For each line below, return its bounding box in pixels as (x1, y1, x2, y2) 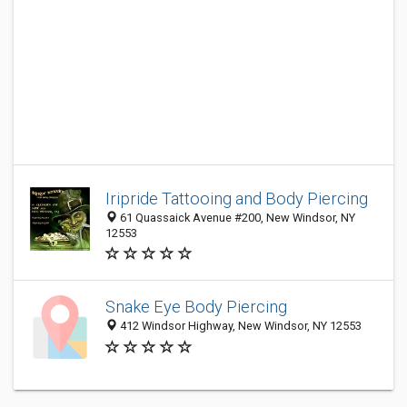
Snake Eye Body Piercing (105, 297, 287, 317)
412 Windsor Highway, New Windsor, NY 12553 (117, 319, 362, 333)
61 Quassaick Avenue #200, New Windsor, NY (117, 211, 355, 224)
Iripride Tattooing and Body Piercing (105, 189, 368, 208)
